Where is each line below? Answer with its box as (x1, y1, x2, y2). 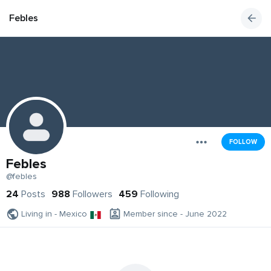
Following (140, 188, 179, 201)
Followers (73, 188, 113, 201)
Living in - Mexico (21, 209, 87, 220)
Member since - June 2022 (123, 209, 227, 220)
